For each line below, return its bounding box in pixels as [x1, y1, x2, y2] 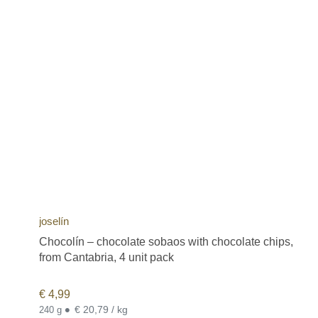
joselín [39, 214, 69, 227]
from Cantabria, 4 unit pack [39, 251, 174, 263]
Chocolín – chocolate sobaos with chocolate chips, [39, 235, 293, 248]
